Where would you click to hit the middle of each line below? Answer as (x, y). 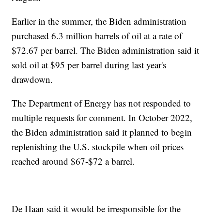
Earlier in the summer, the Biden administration (99, 21)
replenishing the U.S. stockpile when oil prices (98, 147)
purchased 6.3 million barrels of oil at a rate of (97, 36)
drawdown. (32, 79)
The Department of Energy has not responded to (101, 103)
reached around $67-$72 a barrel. (73, 161)
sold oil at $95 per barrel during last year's (89, 65)
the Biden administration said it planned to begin (102, 132)
